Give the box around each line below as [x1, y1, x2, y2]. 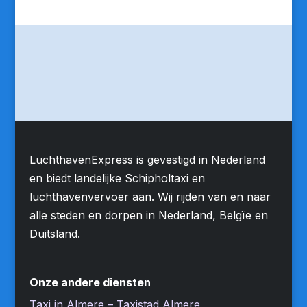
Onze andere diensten [29, 275, 151, 290]
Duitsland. [29, 226, 80, 241]
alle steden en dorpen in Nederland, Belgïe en [29, 208, 268, 222]
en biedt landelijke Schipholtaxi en [29, 171, 205, 185]
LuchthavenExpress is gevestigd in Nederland [29, 152, 265, 167]
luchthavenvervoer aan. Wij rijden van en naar [29, 189, 271, 204]
